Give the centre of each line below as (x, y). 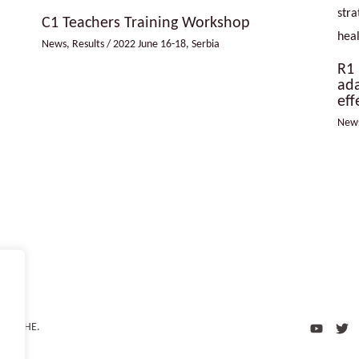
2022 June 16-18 (149, 45)
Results (88, 45)
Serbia (205, 45)
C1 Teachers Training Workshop (145, 24)
